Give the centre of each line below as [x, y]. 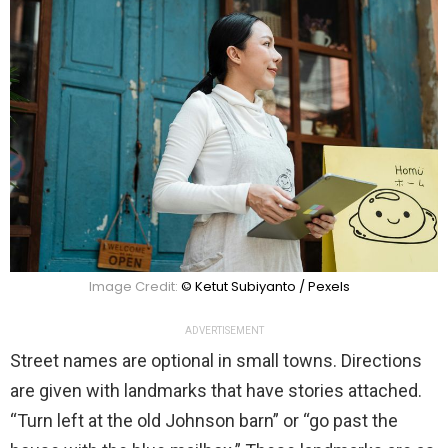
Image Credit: [134, 286]
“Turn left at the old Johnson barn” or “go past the [204, 420]
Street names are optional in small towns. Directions [216, 360]
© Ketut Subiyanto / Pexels [265, 286]
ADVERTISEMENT [224, 330]
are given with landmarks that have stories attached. [216, 390]
